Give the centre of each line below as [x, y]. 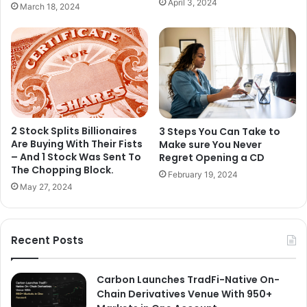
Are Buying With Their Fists [77, 144]
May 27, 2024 [46, 186]
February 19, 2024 [203, 175]
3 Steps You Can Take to [220, 132]
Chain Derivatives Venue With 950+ [184, 294]
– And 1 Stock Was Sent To [76, 157]
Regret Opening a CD [212, 158]
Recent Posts [47, 240]
